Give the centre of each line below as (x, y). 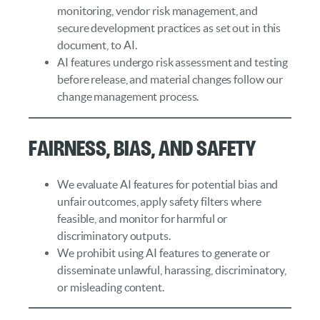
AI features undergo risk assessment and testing (173, 62)
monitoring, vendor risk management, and (158, 11)
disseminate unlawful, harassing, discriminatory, (172, 270)
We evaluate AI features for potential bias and (168, 184)
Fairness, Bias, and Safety (142, 146)
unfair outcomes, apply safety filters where (159, 201)
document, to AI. (97, 45)
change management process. (128, 97)
